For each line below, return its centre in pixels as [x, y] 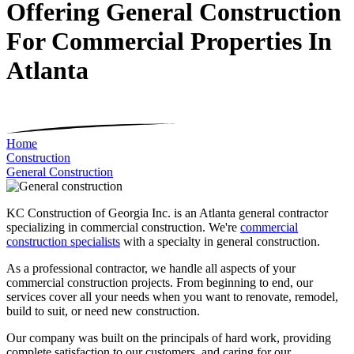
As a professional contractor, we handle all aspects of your [151, 269]
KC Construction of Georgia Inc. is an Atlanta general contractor [167, 213]
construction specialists [63, 242]
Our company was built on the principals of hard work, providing [169, 338]
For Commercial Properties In [169, 41]
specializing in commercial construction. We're [123, 228]
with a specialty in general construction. [220, 242]
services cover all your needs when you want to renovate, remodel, [172, 297]
